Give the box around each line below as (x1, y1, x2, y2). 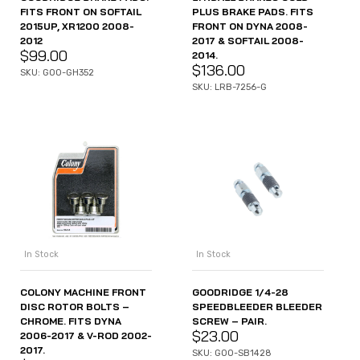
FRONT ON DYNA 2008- (192, 19, 308, 32)
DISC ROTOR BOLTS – (20, 301, 129, 313)
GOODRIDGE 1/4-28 (192, 286, 288, 299)
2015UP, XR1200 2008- (20, 19, 134, 32)
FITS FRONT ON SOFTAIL (20, 5, 141, 18)
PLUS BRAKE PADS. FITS (192, 5, 313, 18)
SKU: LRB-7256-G (192, 81, 267, 92)
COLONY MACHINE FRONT (20, 286, 146, 299)
